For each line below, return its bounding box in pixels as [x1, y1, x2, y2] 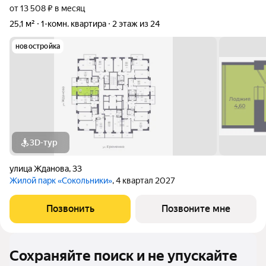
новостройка [15, 42, 61, 50]
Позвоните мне [161, 203, 230, 214]
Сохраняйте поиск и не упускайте [9, 248, 237, 264]
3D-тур [30, 138, 58, 147]
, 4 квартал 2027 [112, 176, 175, 185]
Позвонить [46, 203, 94, 214]
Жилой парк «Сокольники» [9, 176, 112, 185]
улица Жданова [9, 164, 69, 173]
